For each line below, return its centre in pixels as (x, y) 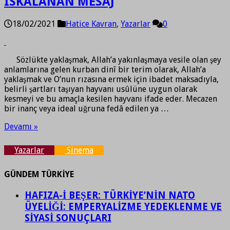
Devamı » (21, 126)
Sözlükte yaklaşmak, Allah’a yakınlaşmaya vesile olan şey (113, 60)
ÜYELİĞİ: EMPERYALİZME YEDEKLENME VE (123, 207)
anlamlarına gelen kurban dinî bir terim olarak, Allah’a (105, 69)
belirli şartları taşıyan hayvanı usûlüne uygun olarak (101, 89)
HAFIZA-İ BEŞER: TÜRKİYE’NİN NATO (110, 196)
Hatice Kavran (91, 24)
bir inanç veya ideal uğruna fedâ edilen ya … (87, 108)
